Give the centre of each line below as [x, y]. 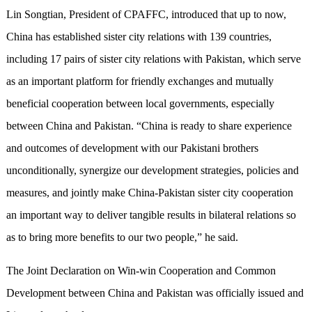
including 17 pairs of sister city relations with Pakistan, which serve [153, 59]
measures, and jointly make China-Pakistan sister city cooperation [149, 193]
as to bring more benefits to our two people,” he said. [122, 237]
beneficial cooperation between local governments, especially [140, 104]
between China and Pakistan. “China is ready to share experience [149, 126]
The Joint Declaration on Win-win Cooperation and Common [141, 271]
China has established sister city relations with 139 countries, [139, 37]
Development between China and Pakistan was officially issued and [155, 293]
